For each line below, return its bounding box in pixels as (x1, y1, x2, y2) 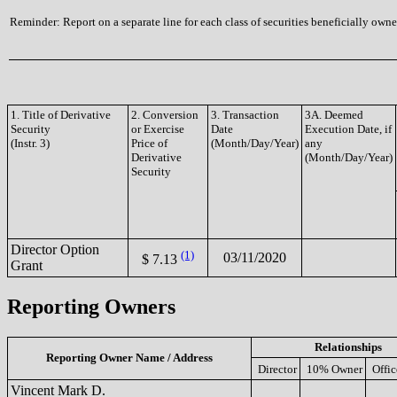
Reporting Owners (7, 294, 175, 318)
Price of (131, 136, 167, 150)
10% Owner (307, 362, 362, 376)
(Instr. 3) (11, 136, 50, 150)
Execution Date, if (305, 122, 392, 136)
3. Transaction (211, 108, 279, 121)
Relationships (314, 339, 382, 354)
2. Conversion (131, 108, 198, 121)
